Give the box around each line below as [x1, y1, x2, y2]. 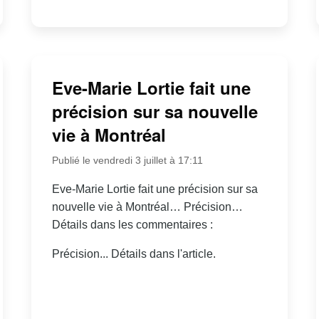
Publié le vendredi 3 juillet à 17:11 [51, 155, 203, 167]
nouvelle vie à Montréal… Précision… [51, 201, 243, 214]
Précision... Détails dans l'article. [51, 248, 216, 261]
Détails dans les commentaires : [51, 219, 213, 231]
